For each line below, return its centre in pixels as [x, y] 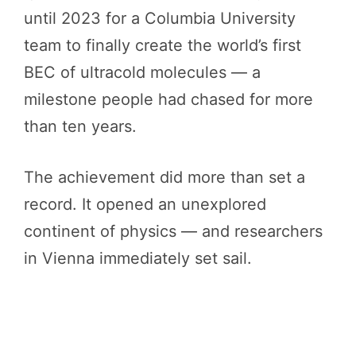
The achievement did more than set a [164, 178]
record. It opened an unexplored [145, 205]
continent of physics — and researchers [173, 232]
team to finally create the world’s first [163, 46]
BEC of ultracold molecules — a [142, 73]
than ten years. [80, 127]
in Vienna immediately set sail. [138, 259]
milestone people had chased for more [168, 100]
